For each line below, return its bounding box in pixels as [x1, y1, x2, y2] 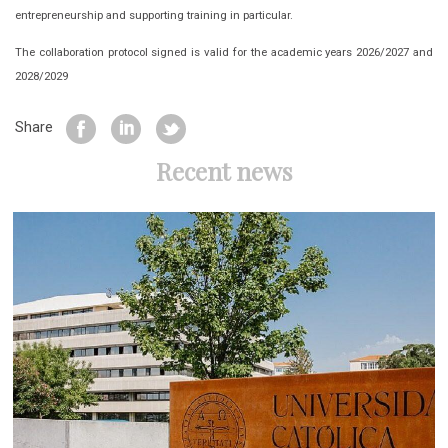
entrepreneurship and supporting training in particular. [15, 8, 293, 23]
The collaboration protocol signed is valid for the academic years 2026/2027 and [15, 45, 433, 60]
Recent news [155, 155, 293, 188]
